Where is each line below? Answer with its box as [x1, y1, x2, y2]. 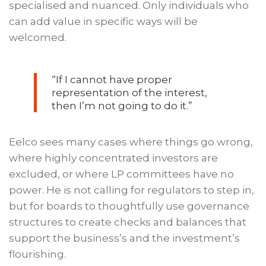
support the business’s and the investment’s [9, 232, 240, 244]
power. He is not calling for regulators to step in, [9, 183, 255, 196]
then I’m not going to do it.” [51, 99, 192, 112]
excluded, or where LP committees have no [9, 167, 235, 180]
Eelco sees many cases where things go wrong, [9, 135, 254, 148]
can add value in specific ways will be [9, 15, 198, 28]
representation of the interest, [51, 86, 207, 99]
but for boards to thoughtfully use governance [9, 199, 250, 212]
